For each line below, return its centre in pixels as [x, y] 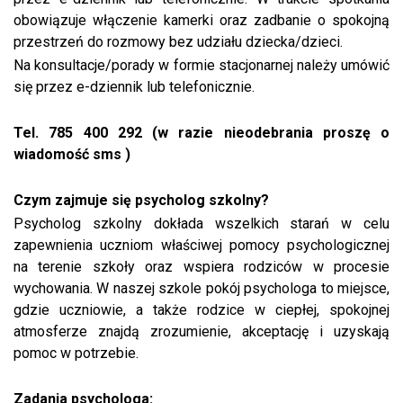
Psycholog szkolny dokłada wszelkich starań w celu [201, 223]
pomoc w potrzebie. [76, 353]
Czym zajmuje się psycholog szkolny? [141, 201]
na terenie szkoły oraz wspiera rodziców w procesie [201, 266]
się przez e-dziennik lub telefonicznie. [134, 86]
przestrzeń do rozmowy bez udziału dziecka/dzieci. [178, 42]
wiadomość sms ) [72, 155]
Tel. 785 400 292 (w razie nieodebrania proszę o [201, 133]
